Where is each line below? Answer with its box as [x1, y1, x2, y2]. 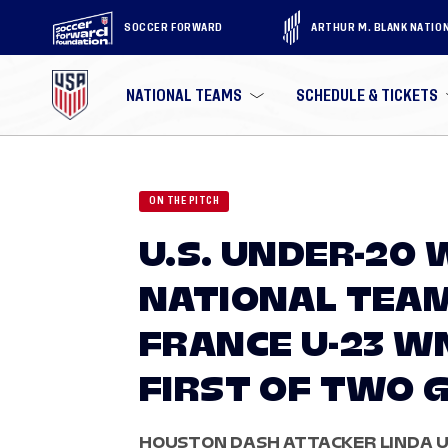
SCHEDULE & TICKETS [296, 87, 439, 103]
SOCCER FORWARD [124, 21, 223, 33]
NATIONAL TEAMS [126, 87, 243, 103]
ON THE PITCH [149, 196, 219, 206]
